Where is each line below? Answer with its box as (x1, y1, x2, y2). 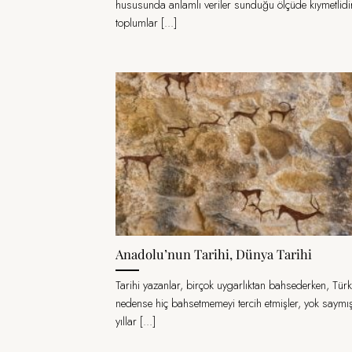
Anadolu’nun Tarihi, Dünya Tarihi (115, 245, 312, 263)
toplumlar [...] (115, 15, 177, 31)
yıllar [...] (115, 313, 156, 330)
